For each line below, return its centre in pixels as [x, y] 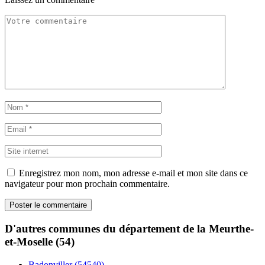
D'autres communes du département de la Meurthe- [129, 228]
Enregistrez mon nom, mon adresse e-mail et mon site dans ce [133, 173]
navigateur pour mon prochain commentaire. [87, 184]
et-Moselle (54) [40, 241]
